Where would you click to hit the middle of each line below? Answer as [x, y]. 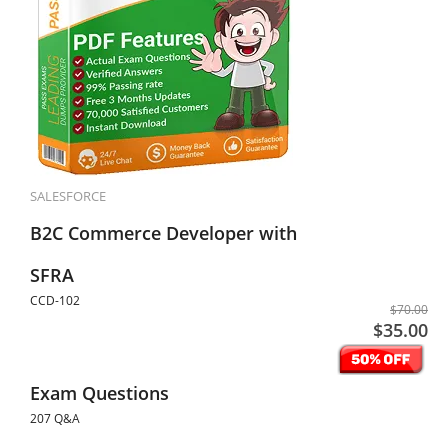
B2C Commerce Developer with [163, 233]
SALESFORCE [68, 196]
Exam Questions [99, 393]
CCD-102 [55, 300]
